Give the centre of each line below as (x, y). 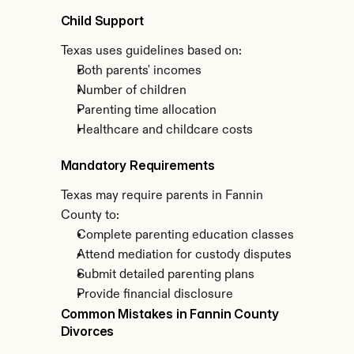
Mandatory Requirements (137, 165)
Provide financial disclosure (154, 295)
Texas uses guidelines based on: (151, 51)
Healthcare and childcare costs (164, 130)
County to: (90, 216)
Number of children (131, 91)
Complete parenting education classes (185, 235)
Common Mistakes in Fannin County (169, 314)
